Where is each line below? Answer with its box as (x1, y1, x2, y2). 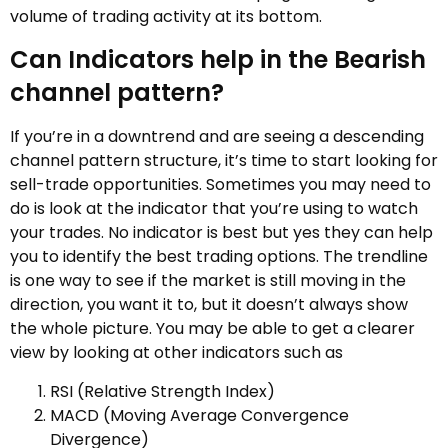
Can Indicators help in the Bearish (10, 43, 426, 77)
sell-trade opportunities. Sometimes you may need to (10, 173, 431, 197)
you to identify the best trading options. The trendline (10, 245, 428, 269)
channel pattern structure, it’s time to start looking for (10, 149, 438, 173)
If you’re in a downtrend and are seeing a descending (10, 125, 424, 149)
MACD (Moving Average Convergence (50, 403, 349, 427)
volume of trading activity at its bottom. (10, 5, 322, 28)
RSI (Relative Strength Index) (50, 379, 275, 403)
